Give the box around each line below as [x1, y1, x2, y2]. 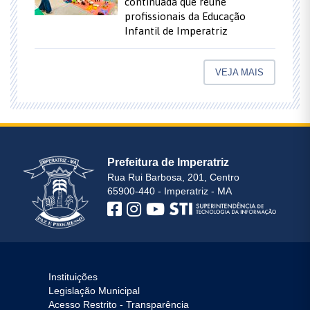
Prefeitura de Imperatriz [107, 155, 230, 168]
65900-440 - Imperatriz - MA [107, 185, 232, 197]
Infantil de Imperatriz [125, 25, 228, 37]
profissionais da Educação [125, 10, 246, 23]
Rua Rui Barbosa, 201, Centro [107, 171, 240, 183]
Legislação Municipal [48, 284, 140, 296]
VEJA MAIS [215, 67, 264, 78]
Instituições [48, 271, 98, 282]
